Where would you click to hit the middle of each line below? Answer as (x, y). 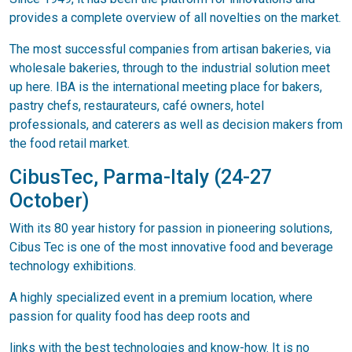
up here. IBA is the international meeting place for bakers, (166, 87)
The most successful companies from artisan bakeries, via (170, 49)
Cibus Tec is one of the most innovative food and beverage (171, 247)
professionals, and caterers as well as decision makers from (176, 125)
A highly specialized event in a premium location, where (161, 297)
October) (49, 201)
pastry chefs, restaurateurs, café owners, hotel (137, 106)
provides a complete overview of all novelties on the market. (175, 18)
